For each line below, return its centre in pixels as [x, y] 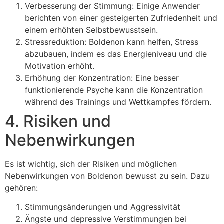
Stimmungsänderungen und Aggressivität [103, 207]
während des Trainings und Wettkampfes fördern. [118, 102]
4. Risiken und [58, 121]
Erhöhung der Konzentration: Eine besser [102, 78]
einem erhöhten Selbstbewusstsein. [91, 30]
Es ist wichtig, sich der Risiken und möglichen [91, 164]
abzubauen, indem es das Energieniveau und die [116, 54]
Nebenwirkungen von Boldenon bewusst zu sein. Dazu [107, 176]
